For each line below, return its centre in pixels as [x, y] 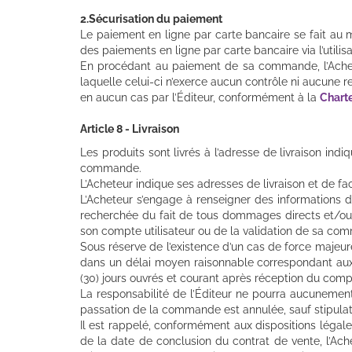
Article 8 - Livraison [130, 128]
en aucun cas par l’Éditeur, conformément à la [200, 97]
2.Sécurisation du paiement [151, 18]
